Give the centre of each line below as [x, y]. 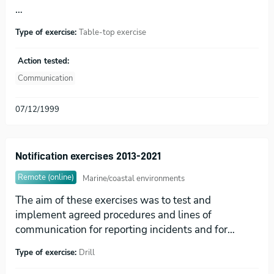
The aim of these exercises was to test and [113, 200]
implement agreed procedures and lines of [113, 215]
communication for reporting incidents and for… [125, 229]
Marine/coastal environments [134, 179]
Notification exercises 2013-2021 [88, 156]
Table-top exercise [113, 33]
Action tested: [43, 61]
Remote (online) [46, 177]
